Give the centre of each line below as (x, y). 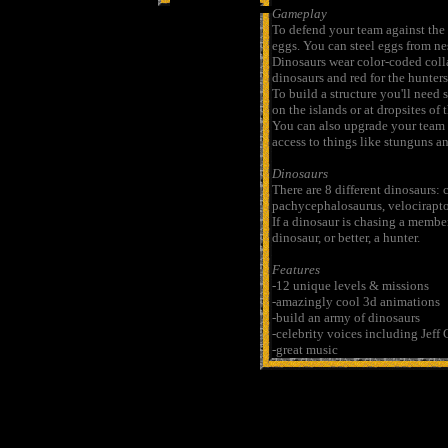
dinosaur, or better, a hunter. (346, 237)
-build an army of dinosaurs (346, 317)
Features (296, 269)
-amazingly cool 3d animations (356, 301)
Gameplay (299, 13)
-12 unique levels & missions (350, 285)
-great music (305, 349)
